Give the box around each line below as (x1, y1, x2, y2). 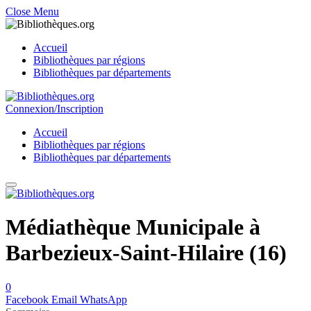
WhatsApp (80, 293, 127, 305)
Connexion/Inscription (6, 103, 103, 115)
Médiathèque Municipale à (6, 215, 260, 240)
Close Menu (6, 6, 59, 17)
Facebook (6, 293, 49, 305)
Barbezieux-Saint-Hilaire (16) (6, 240, 287, 266)
